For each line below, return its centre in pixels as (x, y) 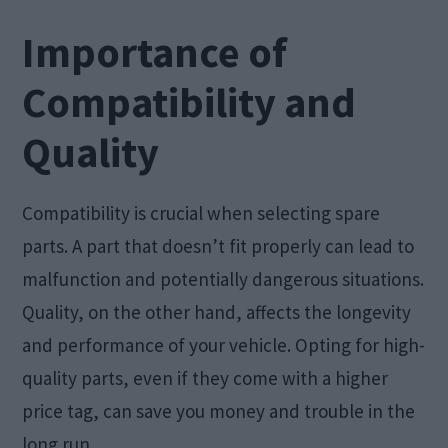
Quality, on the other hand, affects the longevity (217, 312)
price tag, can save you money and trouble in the (219, 411)
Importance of (155, 52)
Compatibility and (189, 102)
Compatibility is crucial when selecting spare (201, 213)
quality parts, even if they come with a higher (205, 378)
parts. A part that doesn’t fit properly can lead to (218, 246)
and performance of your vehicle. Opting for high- (224, 345)
